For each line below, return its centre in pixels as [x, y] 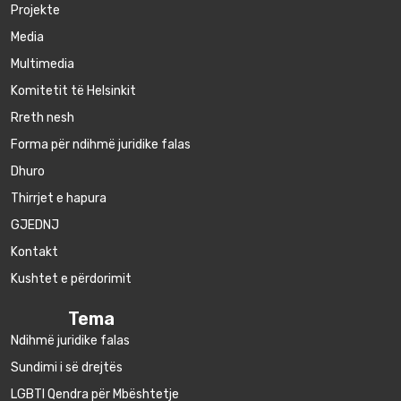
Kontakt [34, 252]
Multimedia [43, 64]
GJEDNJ [35, 226]
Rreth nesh [43, 118]
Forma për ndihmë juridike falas [101, 145]
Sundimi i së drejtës [67, 368]
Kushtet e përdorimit [71, 279]
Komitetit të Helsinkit [73, 91]
